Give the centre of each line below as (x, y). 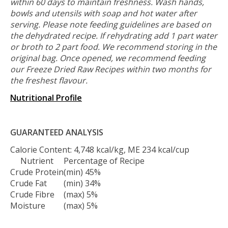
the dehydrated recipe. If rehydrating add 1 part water (114, 35)
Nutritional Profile (46, 97)
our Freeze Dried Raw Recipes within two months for (111, 69)
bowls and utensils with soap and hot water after (104, 13)
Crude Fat (28, 183)
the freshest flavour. (49, 80)
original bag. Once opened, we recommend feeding (108, 58)
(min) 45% (82, 172)
